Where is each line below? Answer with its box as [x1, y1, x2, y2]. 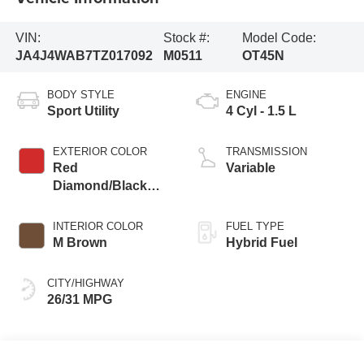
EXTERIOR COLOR [52, 145, 147, 158]
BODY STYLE [46, 88, 115, 101]
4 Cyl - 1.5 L [226, 103, 297, 118]
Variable [226, 160, 275, 175]
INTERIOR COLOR [52, 219, 143, 232]
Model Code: [242, 30, 317, 45]
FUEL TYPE [226, 219, 284, 232]
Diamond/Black [52, 178, 147, 193]
